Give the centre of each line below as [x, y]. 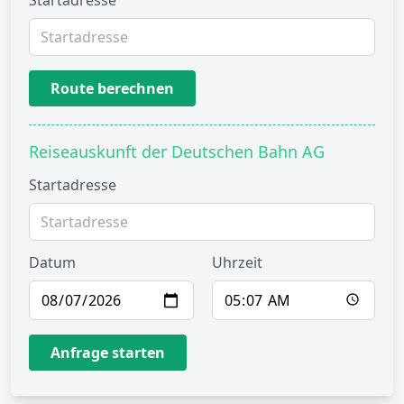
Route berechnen [112, 88]
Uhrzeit [238, 262]
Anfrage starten [108, 353]
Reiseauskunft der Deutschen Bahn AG [177, 151]
